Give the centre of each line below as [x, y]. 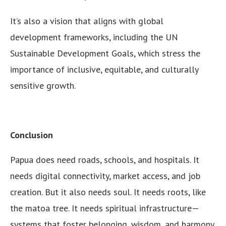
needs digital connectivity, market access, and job [105, 176]
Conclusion [32, 135]
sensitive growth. [43, 86]
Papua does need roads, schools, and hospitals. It [105, 160]
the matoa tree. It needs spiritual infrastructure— [105, 208]
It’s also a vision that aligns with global [87, 21]
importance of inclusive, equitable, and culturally [104, 69]
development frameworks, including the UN [94, 37]
